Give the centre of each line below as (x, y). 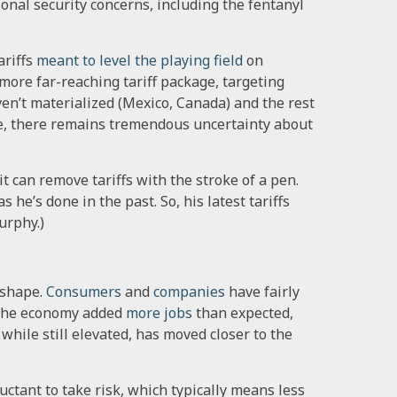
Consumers (84, 291)
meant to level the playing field (140, 60)
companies (189, 291)
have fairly (264, 291)
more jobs (159, 312)
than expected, (245, 312)
